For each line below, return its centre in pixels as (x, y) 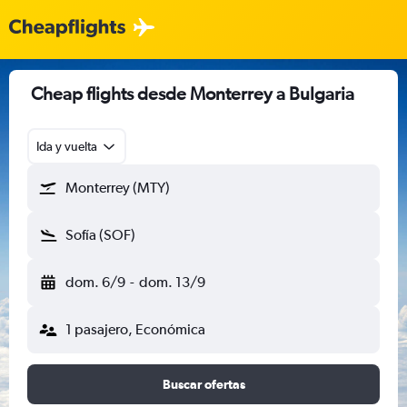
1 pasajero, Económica (135, 329)
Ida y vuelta (67, 146)
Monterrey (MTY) (118, 188)
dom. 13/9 (172, 282)
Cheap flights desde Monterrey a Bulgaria (193, 93)
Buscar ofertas (203, 384)
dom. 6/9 (95, 282)
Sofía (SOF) (100, 235)
